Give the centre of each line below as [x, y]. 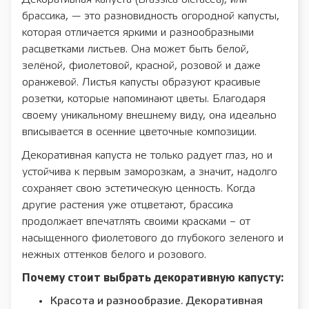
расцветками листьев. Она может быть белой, [136, 50]
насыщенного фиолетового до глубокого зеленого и [153, 239]
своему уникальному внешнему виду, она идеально [149, 116]
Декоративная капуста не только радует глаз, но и [147, 156]
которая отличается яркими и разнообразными [138, 33]
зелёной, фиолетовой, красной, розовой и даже [141, 66]
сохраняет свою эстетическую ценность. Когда [139, 189]
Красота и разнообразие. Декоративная [156, 301]
